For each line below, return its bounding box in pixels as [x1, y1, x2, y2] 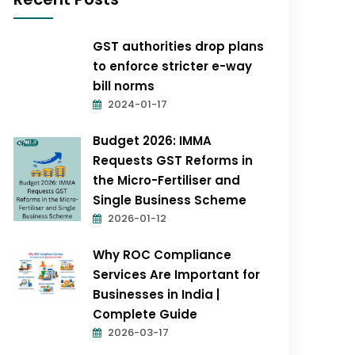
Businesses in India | [93, 286, 220, 303]
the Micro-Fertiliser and [93, 172, 241, 189]
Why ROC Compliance [93, 246, 232, 263]
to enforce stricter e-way [93, 58, 253, 74]
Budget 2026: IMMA [93, 132, 212, 149]
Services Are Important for [93, 266, 261, 283]
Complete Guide [93, 306, 198, 323]
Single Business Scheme [93, 192, 247, 208]
